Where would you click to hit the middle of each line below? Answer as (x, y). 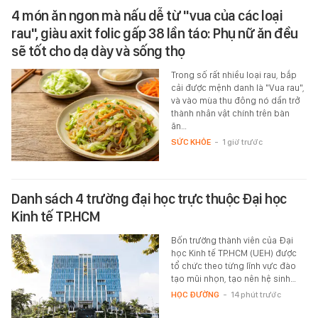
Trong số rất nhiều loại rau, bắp (234, 75)
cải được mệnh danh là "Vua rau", (237, 88)
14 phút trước (256, 295)
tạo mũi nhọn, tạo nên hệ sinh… (233, 279)
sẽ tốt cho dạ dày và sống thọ (98, 51)
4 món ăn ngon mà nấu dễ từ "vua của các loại (147, 16)
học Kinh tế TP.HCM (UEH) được (234, 253)
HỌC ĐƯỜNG (195, 295)
